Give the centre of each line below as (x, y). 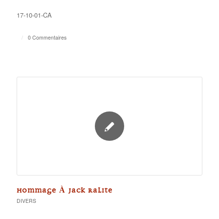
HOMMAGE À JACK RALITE (64, 190)
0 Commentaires (47, 37)
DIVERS (26, 201)
